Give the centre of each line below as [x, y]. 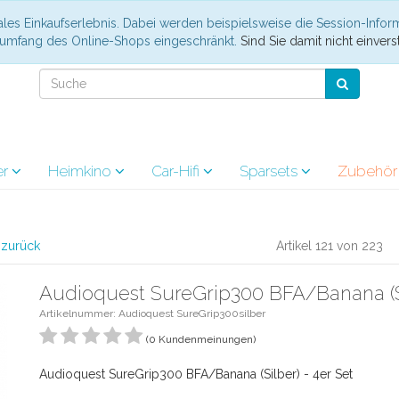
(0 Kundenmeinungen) [201, 339]
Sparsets [270, 171]
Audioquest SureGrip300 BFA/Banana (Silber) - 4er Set [196, 374]
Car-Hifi [177, 171]
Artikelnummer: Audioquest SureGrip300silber [152, 313]
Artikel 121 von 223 [330, 246]
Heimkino [81, 171]
